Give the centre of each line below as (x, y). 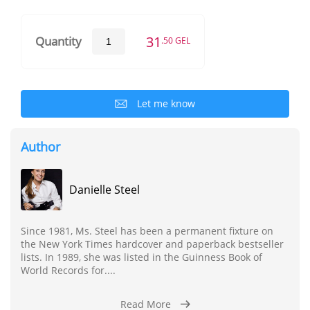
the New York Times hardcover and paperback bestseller (152, 244)
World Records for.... (68, 270)
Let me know (166, 103)
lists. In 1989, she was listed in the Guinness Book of (142, 257)
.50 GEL (176, 40)
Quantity (58, 42)
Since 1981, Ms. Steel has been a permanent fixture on (147, 230)
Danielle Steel (104, 189)
